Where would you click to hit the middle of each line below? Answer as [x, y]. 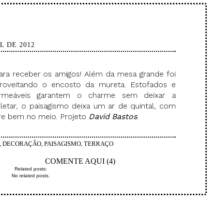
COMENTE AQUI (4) [80, 161]
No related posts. [31, 176]
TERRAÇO [99, 144]
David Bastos [112, 116]
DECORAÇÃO [22, 144]
